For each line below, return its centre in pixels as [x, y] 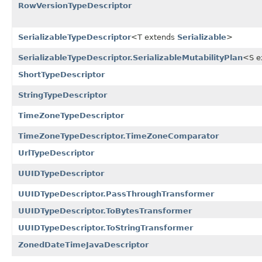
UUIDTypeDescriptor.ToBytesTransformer [105, 211]
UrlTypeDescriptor [56, 153]
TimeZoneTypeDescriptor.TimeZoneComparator [118, 136]
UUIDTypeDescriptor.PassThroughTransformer [116, 194]
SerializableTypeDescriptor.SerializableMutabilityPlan [130, 57]
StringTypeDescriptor [63, 95]
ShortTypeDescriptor [61, 74]
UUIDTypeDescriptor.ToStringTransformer [106, 227]
